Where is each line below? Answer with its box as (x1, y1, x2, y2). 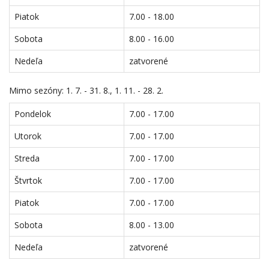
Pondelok (14, 108, 51, 119)
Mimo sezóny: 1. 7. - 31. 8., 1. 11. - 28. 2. (9, 85, 163, 96)
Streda (14, 153, 40, 164)
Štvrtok (14, 175, 42, 186)
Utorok (14, 130, 41, 142)
